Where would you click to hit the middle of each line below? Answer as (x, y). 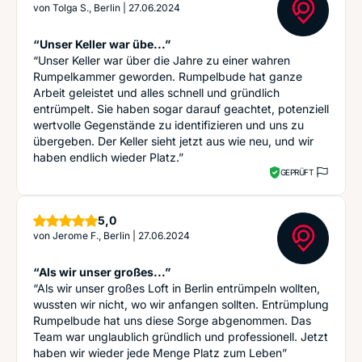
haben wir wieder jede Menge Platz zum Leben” (160, 353)
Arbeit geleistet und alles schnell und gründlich (156, 93)
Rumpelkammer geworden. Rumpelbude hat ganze (168, 76)
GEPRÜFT (296, 172)
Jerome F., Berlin (91, 236)
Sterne (134, 219)
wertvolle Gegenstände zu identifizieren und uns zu (168, 125)
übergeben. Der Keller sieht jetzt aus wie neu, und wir (173, 141)
